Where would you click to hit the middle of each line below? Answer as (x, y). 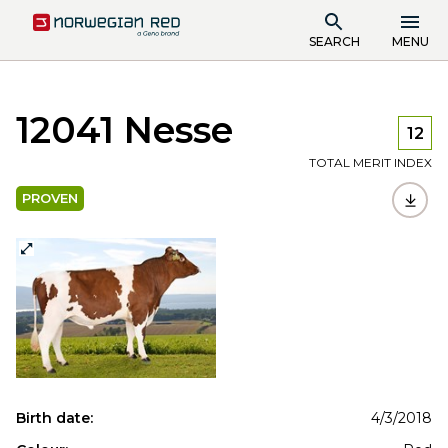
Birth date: (54, 418)
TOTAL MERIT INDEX (370, 162)
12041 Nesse (124, 129)
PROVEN (50, 198)
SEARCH (334, 41)
